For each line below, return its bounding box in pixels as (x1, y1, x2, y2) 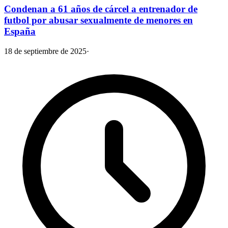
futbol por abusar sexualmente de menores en (4, 15, 193, 26)
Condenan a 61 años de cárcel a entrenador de (4, 4, 197, 15)
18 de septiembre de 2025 (4, 47, 87, 56)
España (4, 26, 36, 37)
